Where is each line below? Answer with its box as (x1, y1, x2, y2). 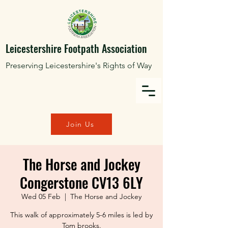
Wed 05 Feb (21, 192, 61, 201)
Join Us (66, 120, 95, 129)
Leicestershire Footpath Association (6, 41, 147, 56)
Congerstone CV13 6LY (20, 172, 143, 193)
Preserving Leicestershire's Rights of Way (6, 61, 152, 70)
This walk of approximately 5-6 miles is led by (10, 210, 153, 219)
